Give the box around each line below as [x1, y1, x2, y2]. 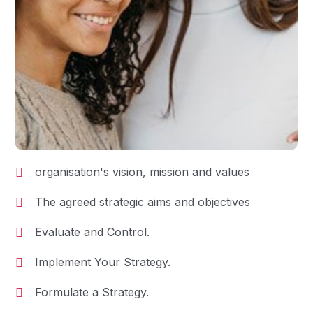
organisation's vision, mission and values [35, 164, 249, 179]
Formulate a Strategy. [35, 284, 149, 299]
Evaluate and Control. [35, 224, 150, 239]
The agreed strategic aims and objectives [35, 194, 250, 209]
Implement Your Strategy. [35, 254, 170, 269]
